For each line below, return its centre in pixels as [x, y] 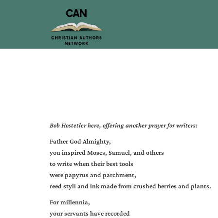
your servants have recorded [90, 213]
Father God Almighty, [80, 141]
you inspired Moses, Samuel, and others [107, 152]
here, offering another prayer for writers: [142, 125]
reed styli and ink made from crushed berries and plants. [130, 186]
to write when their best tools [91, 163]
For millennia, [70, 202]
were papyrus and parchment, [93, 175]
